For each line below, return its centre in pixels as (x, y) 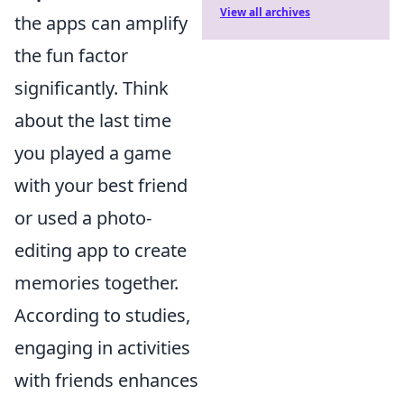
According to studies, (102, 315)
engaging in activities (102, 347)
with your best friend (101, 185)
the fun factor (71, 55)
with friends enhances (106, 380)
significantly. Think (92, 87)
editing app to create (101, 250)
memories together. (96, 282)
